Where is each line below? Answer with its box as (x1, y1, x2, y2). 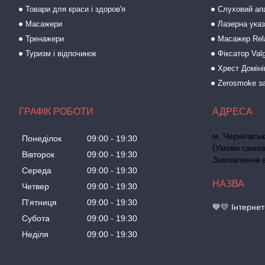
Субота (22, 214, 50, 224)
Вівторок (22, 150, 54, 160)
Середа (22, 166, 51, 176)
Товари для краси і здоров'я (25, 5, 126, 14)
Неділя (22, 230, 49, 240)
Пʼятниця (22, 198, 57, 208)
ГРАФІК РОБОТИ (19, 106, 93, 117)
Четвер (22, 182, 49, 192)
